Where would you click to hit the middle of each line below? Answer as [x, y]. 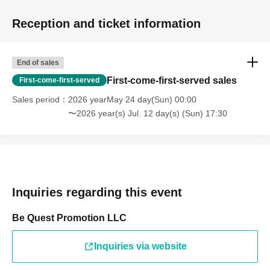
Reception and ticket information [106, 24]
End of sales [38, 63]
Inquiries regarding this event [97, 192]
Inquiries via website [140, 246]
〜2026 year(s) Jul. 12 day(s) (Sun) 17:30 [148, 113]
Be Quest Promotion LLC [69, 218]
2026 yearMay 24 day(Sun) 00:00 [132, 99]
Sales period [36, 99]
